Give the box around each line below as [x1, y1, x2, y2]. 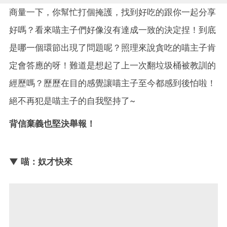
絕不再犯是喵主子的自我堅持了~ [9, 95, 135, 106]
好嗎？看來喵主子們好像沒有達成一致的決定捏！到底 [9, 24, 216, 35]
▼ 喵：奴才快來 [9, 156, 72, 167]
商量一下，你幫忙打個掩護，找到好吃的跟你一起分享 [9, 7, 216, 17]
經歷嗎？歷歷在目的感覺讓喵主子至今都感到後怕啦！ [9, 78, 216, 88]
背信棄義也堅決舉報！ [9, 118, 95, 129]
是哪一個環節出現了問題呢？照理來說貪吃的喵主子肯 [9, 42, 216, 53]
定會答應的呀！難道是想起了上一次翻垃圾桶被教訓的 [9, 60, 216, 70]
